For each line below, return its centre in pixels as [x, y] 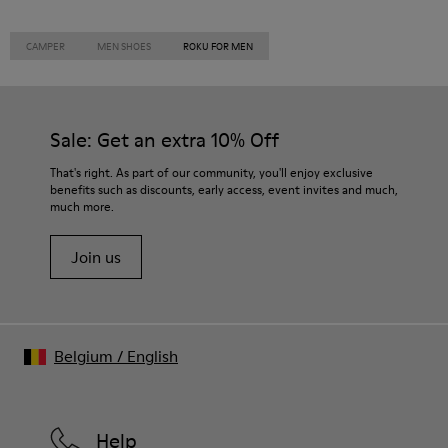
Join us [96, 257]
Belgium [83, 356]
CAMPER [45, 46]
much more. [82, 206]
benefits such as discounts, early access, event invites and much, [224, 189]
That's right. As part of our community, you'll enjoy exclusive [211, 172]
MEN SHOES [124, 46]
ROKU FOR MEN [218, 46]
